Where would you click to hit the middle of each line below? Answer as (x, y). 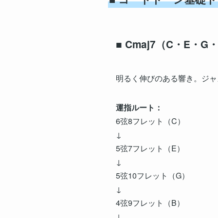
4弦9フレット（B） (150, 202)
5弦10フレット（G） (153, 175)
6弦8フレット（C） (150, 121)
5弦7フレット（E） (150, 148)
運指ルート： (139, 107)
